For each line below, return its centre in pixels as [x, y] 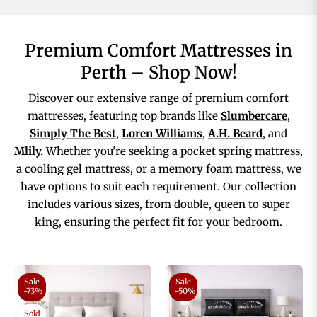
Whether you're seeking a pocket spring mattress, [174, 151]
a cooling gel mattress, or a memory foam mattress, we [158, 169]
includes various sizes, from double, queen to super [158, 204]
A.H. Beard [235, 134]
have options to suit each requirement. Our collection [158, 187]
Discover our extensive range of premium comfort [158, 98]
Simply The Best [73, 134]
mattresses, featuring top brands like [124, 116]
